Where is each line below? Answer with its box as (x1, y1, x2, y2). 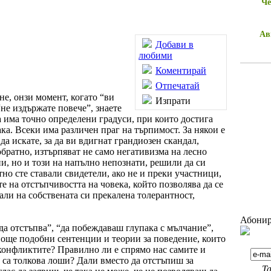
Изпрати (155, 95, 191, 106)
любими (139, 50, 172, 60)
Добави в (155, 39, 194, 50)
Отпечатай (155, 80, 200, 91)
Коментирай (155, 65, 206, 76)
